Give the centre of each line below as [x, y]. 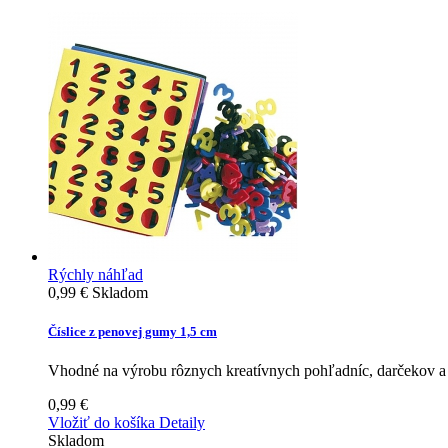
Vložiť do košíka [101, 423]
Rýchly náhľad [95, 275]
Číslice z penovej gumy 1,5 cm [132, 332]
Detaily [182, 423]
